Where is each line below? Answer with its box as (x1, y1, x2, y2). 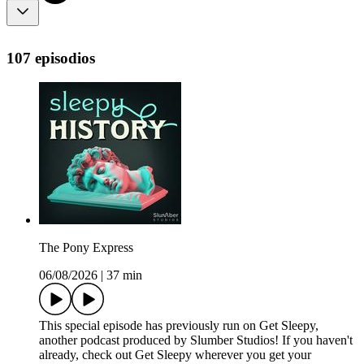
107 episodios (6, 49, 95, 67)
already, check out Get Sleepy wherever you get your (39, 348, 311, 362)
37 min (106, 268, 142, 283)
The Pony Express (39, 240, 133, 255)
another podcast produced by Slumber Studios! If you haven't (39, 333, 353, 348)
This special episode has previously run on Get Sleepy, (39, 318, 318, 333)
